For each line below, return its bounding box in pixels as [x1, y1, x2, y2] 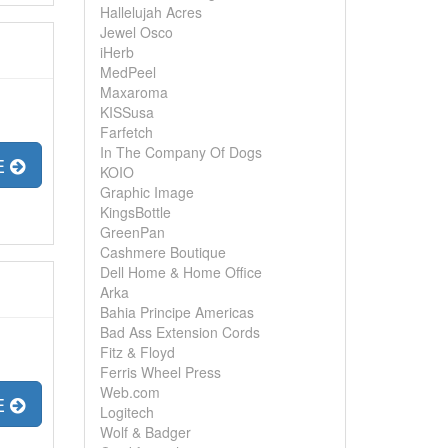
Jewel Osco [99, 22, 173, 42]
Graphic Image [99, 182, 194, 202]
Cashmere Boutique [99, 242, 226, 262]
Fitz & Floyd [99, 342, 175, 362]
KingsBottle [99, 202, 171, 222]
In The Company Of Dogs [99, 142, 262, 162]
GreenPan [99, 222, 165, 242]
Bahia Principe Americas [99, 302, 254, 322]
